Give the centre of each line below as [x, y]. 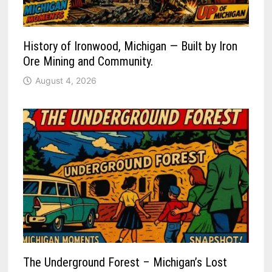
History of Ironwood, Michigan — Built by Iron [131, 46]
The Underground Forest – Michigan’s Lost [125, 262]
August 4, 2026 [66, 80]
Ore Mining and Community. [88, 61]
